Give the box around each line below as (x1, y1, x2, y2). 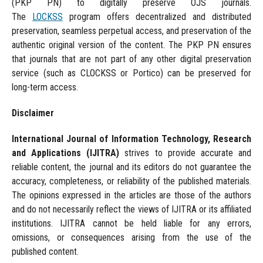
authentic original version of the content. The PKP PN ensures (11, 39, 252, 51)
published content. (11, 246, 79, 258)
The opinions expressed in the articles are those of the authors (11, 190, 252, 201)
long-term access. (11, 82, 78, 93)
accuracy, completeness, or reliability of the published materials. (11, 176, 252, 187)
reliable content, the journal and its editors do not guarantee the (11, 161, 252, 173)
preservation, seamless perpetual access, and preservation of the (11, 25, 252, 37)
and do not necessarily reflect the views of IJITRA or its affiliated (11, 204, 252, 215)
